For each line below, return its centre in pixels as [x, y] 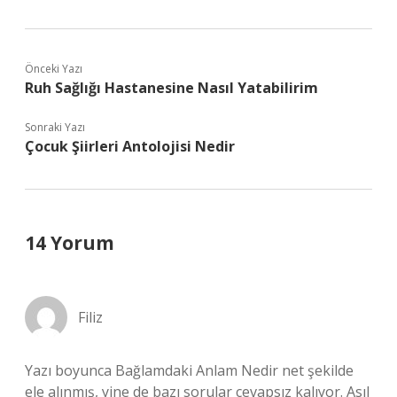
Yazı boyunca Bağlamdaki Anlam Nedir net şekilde [189, 370]
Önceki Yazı [54, 69]
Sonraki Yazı [55, 127]
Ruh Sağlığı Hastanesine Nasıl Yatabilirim [171, 88]
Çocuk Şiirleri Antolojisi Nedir [130, 146]
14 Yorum [70, 243]
